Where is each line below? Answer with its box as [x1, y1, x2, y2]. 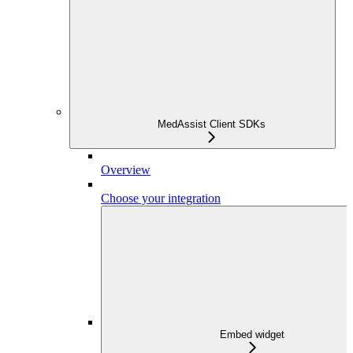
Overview [101, 162, 150, 176]
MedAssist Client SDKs [157, 117, 266, 130]
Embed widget [220, 328, 284, 340]
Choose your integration [101, 191, 221, 205]
